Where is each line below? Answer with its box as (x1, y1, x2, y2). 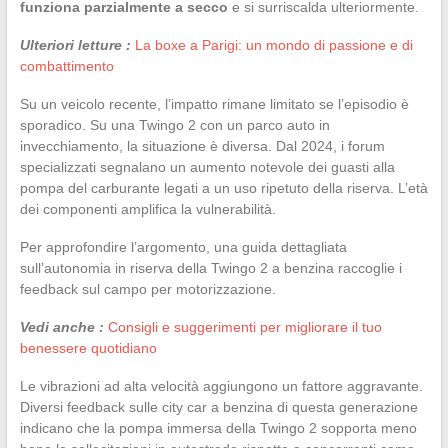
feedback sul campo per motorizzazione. (19, 280, 276, 297)
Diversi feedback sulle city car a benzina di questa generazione (19, 398, 418, 415)
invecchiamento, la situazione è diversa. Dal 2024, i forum (19, 137, 385, 154)
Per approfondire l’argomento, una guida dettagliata (19, 238, 347, 255)
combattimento (19, 57, 114, 74)
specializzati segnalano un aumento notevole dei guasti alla (19, 158, 395, 175)
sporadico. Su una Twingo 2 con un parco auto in (19, 116, 330, 133)
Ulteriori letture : (19, 36, 131, 53)
